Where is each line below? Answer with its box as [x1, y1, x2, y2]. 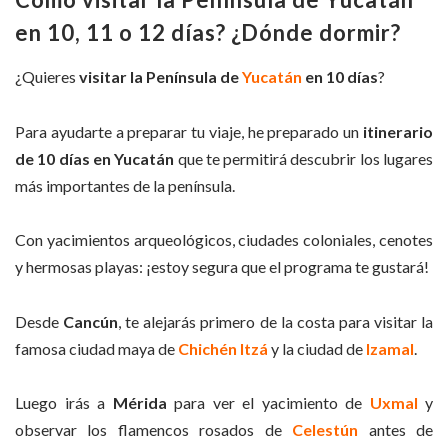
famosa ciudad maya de [15, 338, 178, 358]
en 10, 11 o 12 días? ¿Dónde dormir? [15, 19, 401, 47]
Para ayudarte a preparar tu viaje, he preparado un [15, 121, 363, 141]
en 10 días [302, 67, 378, 87]
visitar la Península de [79, 67, 242, 87]
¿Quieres [15, 67, 79, 87]
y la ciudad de [268, 338, 363, 358]
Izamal [366, 338, 414, 358]
